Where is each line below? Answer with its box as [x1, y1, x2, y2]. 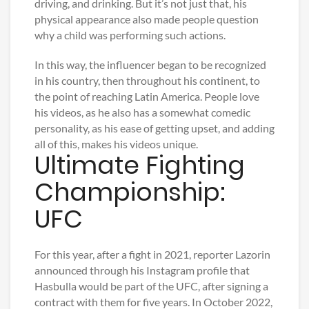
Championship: [34, 175, 225, 210]
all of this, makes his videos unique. [34, 137, 198, 151]
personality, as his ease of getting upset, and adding [34, 121, 275, 135]
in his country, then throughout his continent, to [34, 74, 260, 88]
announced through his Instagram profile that [34, 263, 250, 277]
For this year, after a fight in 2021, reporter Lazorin [34, 248, 270, 261]
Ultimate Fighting [34, 148, 245, 183]
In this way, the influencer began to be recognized [34, 58, 266, 72]
